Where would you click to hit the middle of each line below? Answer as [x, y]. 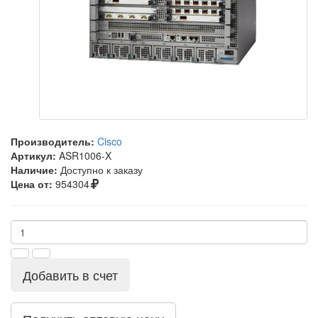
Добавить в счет [70, 275]
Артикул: [33, 156]
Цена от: [32, 184]
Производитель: [53, 142]
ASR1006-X [85, 156]
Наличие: [34, 170]
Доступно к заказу [102, 170]
